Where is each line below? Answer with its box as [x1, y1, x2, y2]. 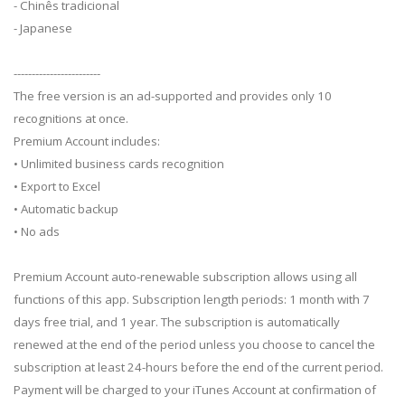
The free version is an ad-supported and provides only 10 [14, 88, 332, 105]
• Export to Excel [14, 178, 100, 195]
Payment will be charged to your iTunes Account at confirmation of [14, 381, 376, 399]
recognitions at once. [14, 110, 128, 127]
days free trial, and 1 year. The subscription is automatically [14, 314, 340, 331]
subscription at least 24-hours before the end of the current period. [14, 359, 383, 376]
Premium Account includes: [14, 133, 160, 150]
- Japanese [14, 20, 72, 37]
